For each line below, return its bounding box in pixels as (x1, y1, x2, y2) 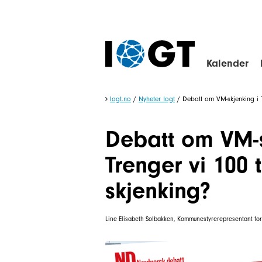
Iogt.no (110, 95, 131, 103)
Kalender (206, 57, 249, 70)
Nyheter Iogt (139, 95, 175, 103)
